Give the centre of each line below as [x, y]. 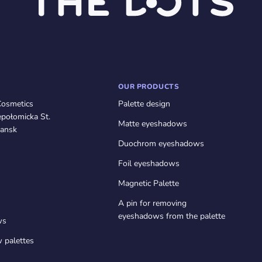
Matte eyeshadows [152, 123]
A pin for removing [152, 203]
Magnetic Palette [148, 183]
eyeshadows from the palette [171, 216]
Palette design [144, 104]
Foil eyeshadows [149, 163]
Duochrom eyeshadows [161, 143]
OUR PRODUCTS [149, 86]
